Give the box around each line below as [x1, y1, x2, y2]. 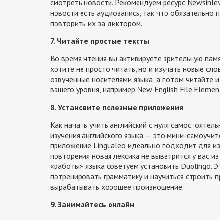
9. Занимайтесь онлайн [50, 199, 134, 209]
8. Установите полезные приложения [50, 102, 183, 112]
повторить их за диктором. [50, 18, 142, 28]
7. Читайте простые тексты [50, 35, 149, 46]
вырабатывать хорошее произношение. [50, 181, 184, 192]
